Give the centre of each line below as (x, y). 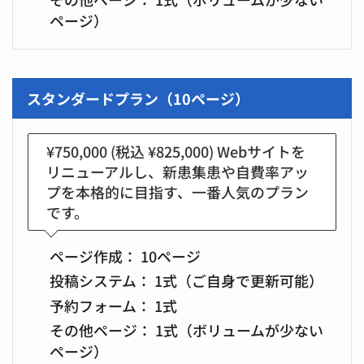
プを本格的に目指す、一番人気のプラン (178, 191)
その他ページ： (100, 330)
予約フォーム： (100, 305)
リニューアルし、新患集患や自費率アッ (178, 171)
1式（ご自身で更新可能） (237, 281)
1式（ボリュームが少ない (237, 330)
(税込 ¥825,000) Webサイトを (207, 151)
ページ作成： (93, 256)
